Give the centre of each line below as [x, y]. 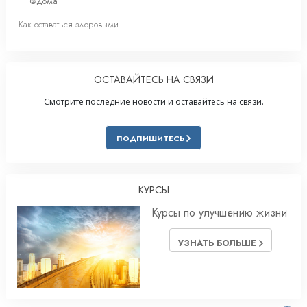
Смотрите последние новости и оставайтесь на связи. [153, 102]
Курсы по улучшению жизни [219, 213]
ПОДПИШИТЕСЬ [151, 139]
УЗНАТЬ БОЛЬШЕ [219, 243]
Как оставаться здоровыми [69, 25]
